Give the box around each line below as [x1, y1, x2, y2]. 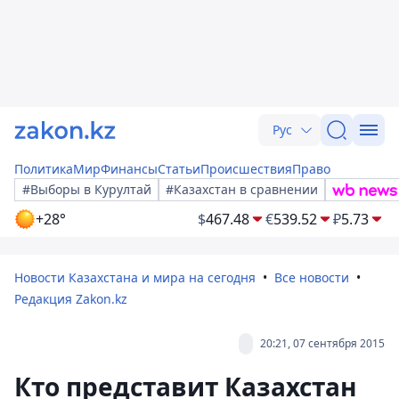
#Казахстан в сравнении [166, 181, 318, 198]
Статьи [158, 160, 200, 177]
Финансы [101, 160, 158, 177]
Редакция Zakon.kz [14, 290, 127, 307]
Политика [14, 160, 73, 177]
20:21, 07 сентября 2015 [260, 336, 385, 351]
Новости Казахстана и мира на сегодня [14, 269, 256, 286]
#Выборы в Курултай [22, 181, 151, 198]
